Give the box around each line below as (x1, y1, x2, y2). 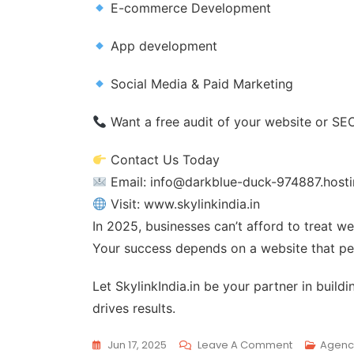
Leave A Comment (198, 337, 292, 352)
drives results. (92, 300, 175, 316)
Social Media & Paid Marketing (107, 76, 294, 92)
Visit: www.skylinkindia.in (107, 196, 261, 212)
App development (107, 38, 218, 54)
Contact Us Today (107, 152, 220, 168)
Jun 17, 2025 (107, 337, 167, 352)
